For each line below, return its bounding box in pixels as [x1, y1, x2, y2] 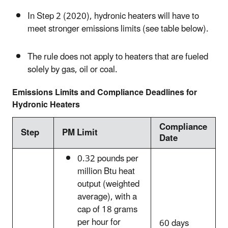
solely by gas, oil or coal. [27, 60, 118, 79]
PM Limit [62, 123, 98, 142]
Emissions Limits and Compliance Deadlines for [12, 83, 197, 101]
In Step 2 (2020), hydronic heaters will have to [27, 7, 199, 26]
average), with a [77, 187, 137, 206]
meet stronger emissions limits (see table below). [27, 20, 209, 39]
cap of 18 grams [77, 200, 137, 219]
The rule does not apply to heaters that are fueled [27, 47, 208, 66]
